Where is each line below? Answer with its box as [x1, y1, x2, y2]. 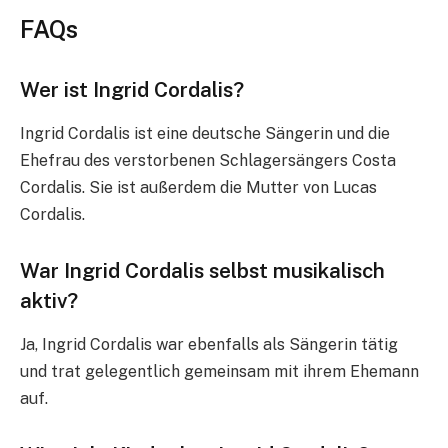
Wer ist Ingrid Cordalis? [20, 76, 244, 102]
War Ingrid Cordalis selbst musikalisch [20, 257, 385, 283]
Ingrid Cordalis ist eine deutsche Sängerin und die [20, 124, 390, 144]
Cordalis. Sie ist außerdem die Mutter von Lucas [20, 178, 377, 198]
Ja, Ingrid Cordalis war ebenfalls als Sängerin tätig [20, 335, 398, 355]
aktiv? [20, 287, 78, 313]
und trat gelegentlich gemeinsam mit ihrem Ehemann [20, 362, 419, 382]
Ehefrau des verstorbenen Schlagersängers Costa [20, 151, 396, 171]
